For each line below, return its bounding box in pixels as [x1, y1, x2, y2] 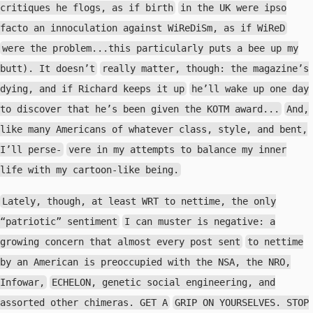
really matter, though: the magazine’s [102, 63, 310, 74]
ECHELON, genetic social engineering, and [52, 277, 276, 288]
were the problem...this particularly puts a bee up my [2, 43, 299, 54]
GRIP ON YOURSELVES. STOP [175, 297, 310, 308]
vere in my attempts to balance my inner [68, 144, 287, 155]
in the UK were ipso [180, 2, 287, 13]
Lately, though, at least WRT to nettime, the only [2, 196, 277, 207]
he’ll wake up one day [191, 83, 310, 94]
